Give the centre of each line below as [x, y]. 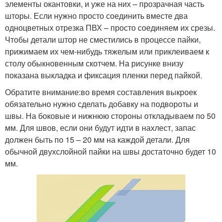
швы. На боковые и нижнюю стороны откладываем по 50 [110, 116]
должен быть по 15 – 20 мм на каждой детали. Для [97, 140]
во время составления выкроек [139, 92]
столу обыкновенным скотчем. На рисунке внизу [94, 63]
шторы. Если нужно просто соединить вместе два [96, 16]
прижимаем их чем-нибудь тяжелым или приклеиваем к [107, 52]
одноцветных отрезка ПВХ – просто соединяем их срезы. [110, 28]
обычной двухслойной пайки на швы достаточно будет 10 [111, 152]
